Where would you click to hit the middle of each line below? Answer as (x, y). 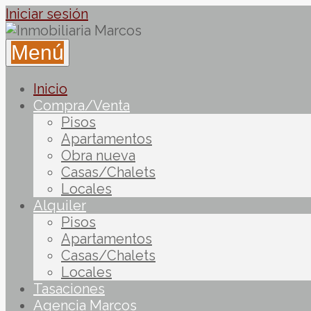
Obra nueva (98, 155)
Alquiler (60, 205)
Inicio (50, 89)
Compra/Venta (82, 106)
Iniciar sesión (47, 14)
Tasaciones (69, 289)
